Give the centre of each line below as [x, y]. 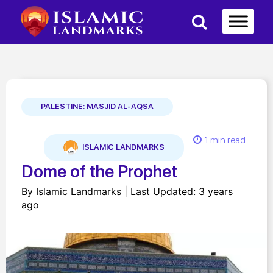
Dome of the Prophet [99, 172]
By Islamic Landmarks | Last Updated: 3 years [127, 192]
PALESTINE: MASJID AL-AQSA [97, 107]
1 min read [225, 140]
